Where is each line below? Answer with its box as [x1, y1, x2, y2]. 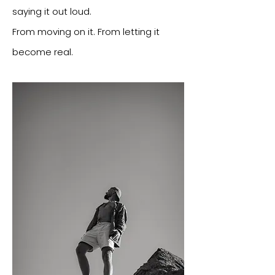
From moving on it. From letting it [12, 25, 160, 38]
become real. [12, 45, 73, 58]
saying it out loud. [12, 5, 91, 18]
